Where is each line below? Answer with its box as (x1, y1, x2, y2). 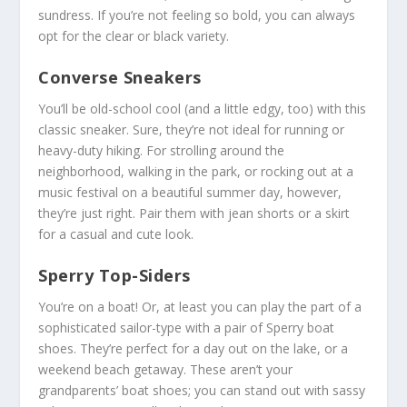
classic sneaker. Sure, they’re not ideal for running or (38, 120, 345, 138)
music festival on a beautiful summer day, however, (38, 183, 342, 201)
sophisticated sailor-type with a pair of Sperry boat (38, 319, 335, 337)
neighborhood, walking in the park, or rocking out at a (38, 162, 354, 180)
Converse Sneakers (38, 65, 202, 88)
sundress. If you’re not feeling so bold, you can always (38, 5, 356, 24)
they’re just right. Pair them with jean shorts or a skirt (38, 203, 351, 222)
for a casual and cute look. (38, 224, 194, 243)
